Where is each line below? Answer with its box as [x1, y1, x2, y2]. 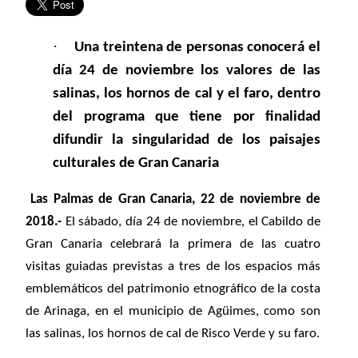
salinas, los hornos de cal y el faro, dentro [53, 86, 320, 101]
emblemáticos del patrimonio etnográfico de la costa [26, 282, 320, 296]
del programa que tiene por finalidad [53, 109, 320, 125]
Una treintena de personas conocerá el [74, 40, 320, 55]
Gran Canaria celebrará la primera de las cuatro [26, 237, 320, 252]
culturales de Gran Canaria [53, 156, 220, 171]
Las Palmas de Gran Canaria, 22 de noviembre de [30, 193, 320, 207]
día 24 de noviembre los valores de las [53, 63, 320, 78]
